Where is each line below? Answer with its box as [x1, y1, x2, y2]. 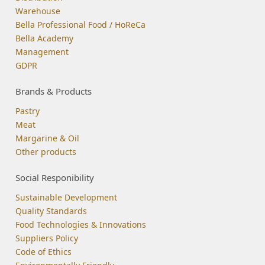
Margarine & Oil [15, 132, 80, 144]
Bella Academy [15, 32, 74, 44]
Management [15, 46, 69, 57]
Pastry [15, 105, 40, 117]
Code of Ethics [15, 245, 72, 257]
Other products [15, 146, 77, 157]
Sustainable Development [15, 191, 118, 203]
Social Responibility [15, 171, 95, 183]
